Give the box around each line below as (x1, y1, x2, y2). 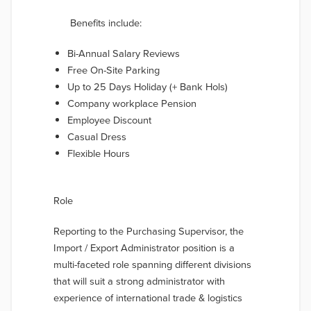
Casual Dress (67, 131, 126, 143)
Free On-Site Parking (67, 65, 160, 76)
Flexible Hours (67, 148, 130, 160)
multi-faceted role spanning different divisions (53, 259, 251, 271)
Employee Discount (67, 115, 151, 126)
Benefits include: (70, 17, 142, 29)
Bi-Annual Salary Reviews (67, 48, 180, 60)
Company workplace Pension (67, 98, 196, 110)
